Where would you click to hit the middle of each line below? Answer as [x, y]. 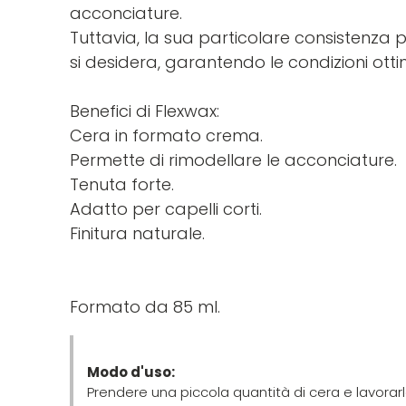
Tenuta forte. [122, 184]
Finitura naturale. [137, 233]
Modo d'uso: [131, 372]
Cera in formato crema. [166, 135]
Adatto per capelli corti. [166, 208]
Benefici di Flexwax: [145, 111]
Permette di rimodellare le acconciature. [233, 159]
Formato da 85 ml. [145, 306]
